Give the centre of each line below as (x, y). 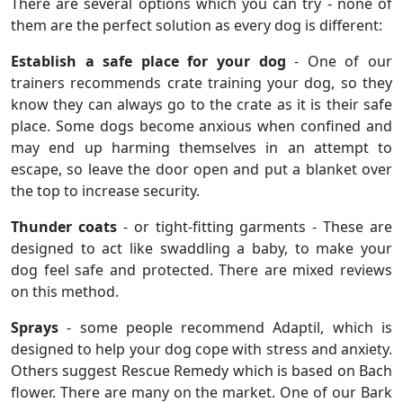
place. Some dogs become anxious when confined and (201, 125)
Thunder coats (64, 226)
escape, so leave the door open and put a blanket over (201, 169)
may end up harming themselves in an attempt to (201, 147)
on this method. (65, 291)
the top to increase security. (105, 190)
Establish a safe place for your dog (148, 61)
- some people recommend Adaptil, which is (225, 327)
